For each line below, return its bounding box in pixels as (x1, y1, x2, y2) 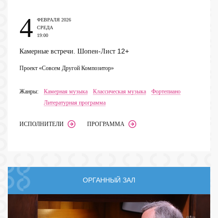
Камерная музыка (44, 88, 88, 95)
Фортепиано (151, 88, 181, 95)
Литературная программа (44, 99, 106, 106)
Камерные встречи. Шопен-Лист (19, 47, 117, 55)
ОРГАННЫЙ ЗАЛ (83, 176, 135, 184)
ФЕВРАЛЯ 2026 (37, 17, 71, 22)
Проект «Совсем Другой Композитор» (19, 64, 114, 72)
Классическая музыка (93, 88, 146, 95)
